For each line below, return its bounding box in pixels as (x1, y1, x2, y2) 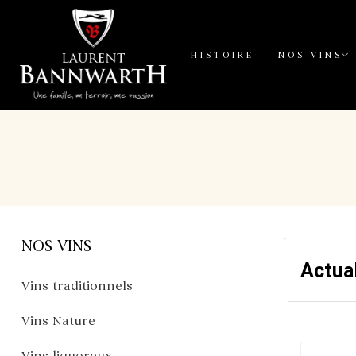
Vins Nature (21, 313, 95, 330)
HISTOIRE (190, 50, 254, 61)
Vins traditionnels (21, 278, 133, 295)
